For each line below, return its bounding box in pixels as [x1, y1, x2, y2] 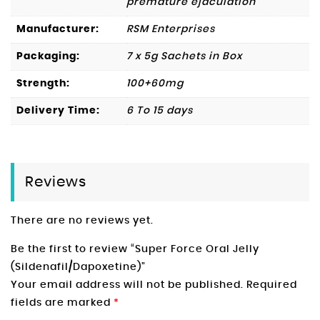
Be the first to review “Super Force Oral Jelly [11, 244, 259, 254]
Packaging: [16, 51, 80, 62]
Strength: [16, 79, 70, 89]
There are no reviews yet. [11, 216, 154, 226]
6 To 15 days [126, 106, 193, 116]
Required [246, 280, 297, 290]
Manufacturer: [16, 24, 99, 35]
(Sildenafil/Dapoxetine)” [11, 262, 146, 272]
